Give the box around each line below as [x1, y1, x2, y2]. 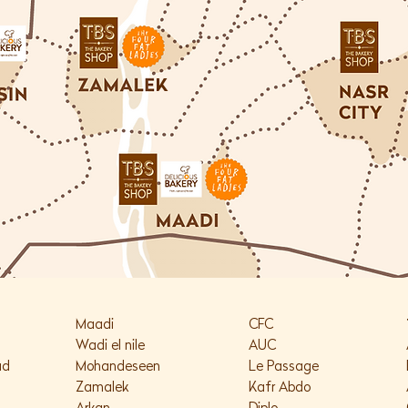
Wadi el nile [76, 340, 145, 353]
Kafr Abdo [249, 382, 311, 395]
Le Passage [249, 361, 319, 374]
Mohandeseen [76, 361, 160, 374]
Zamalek [76, 382, 128, 395]
